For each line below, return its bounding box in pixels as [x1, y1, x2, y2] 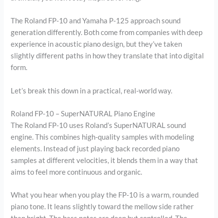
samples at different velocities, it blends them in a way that [11, 156, 199, 165]
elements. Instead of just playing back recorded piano [11, 145, 180, 153]
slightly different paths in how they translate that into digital [11, 52, 204, 60]
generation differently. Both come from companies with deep [11, 28, 203, 37]
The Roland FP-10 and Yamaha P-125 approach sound [11, 17, 181, 25]
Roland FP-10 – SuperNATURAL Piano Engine [11, 109, 156, 118]
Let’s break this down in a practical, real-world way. [11, 86, 173, 95]
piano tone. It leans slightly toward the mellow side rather [11, 202, 194, 211]
